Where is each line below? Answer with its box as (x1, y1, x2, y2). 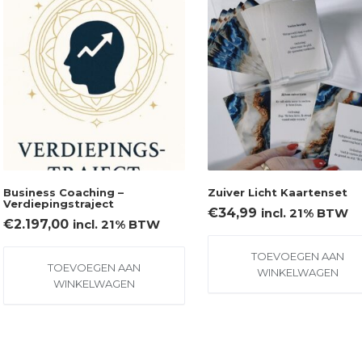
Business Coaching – (3, 185, 124, 199)
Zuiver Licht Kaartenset (207, 185, 347, 199)
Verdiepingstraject (3, 196, 114, 210)
